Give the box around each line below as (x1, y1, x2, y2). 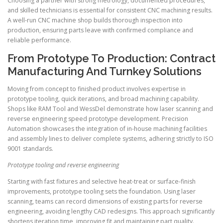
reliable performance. (7, 35, 71, 44)
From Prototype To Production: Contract (7, 52, 216, 65)
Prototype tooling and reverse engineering (7, 161, 119, 170)
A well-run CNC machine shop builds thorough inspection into (7, 15, 183, 24)
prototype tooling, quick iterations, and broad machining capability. (7, 95, 199, 104)
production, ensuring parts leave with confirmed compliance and (7, 25, 193, 34)
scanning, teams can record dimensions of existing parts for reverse (7, 197, 203, 206)
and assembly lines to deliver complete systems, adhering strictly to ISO (7, 134, 214, 143)
